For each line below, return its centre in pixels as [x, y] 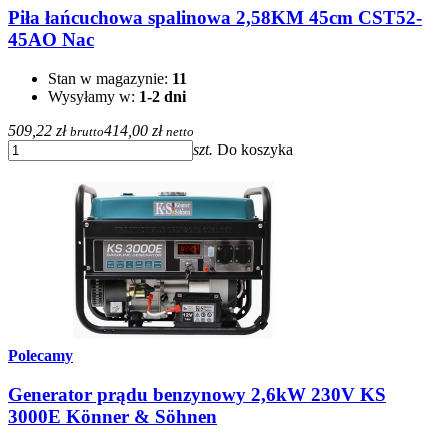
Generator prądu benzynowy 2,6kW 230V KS [197, 394]
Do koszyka [255, 150]
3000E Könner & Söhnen [112, 416]
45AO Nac [51, 40]
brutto [87, 132]
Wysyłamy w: [93, 97]
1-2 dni [162, 97]
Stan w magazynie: [110, 79]
